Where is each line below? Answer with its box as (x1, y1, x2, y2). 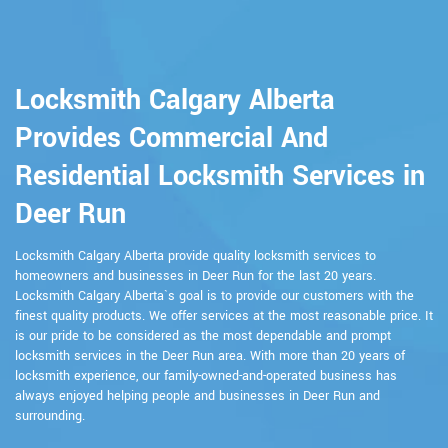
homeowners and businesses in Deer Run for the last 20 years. (15, 266, 376, 285)
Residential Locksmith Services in (15, 156, 425, 196)
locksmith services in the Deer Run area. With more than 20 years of (15, 346, 405, 365)
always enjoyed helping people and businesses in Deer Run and (15, 386, 380, 405)
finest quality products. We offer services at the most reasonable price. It (15, 306, 433, 325)
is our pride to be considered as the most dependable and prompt (15, 326, 391, 345)
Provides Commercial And (15, 118, 328, 158)
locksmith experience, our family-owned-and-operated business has (15, 366, 397, 385)
